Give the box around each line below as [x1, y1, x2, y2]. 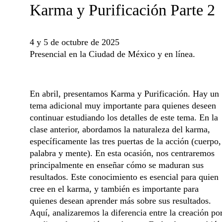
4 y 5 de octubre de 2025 [30, 37, 119, 47]
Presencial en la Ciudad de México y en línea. [30, 49, 195, 59]
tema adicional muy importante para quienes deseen [30, 101, 219, 111]
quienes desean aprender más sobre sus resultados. [30, 196, 214, 206]
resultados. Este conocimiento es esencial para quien [30, 172, 221, 182]
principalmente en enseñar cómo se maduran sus [30, 160, 206, 170]
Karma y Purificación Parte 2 [30, 1, 215, 19]
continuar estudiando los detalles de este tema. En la [30, 112, 221, 122]
